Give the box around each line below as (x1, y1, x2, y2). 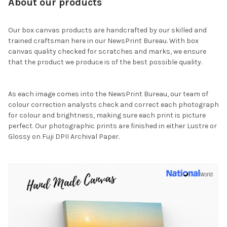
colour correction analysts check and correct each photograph (8, 100, 219, 109)
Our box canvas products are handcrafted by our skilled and (8, 25, 207, 34)
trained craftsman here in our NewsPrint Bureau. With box (8, 36, 199, 45)
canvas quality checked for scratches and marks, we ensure (8, 47, 206, 56)
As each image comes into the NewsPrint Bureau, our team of (8, 89, 208, 98)
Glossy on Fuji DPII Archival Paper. (8, 132, 120, 141)
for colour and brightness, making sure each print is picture (8, 110, 206, 120)
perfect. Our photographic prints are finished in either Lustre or (8, 121, 217, 130)
